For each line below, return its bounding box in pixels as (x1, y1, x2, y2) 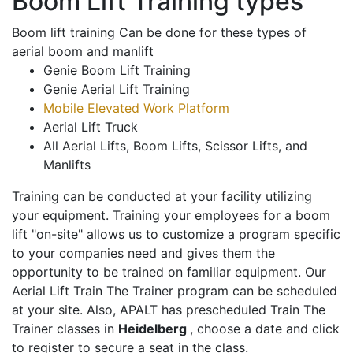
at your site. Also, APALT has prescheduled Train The (12, 302, 325, 318)
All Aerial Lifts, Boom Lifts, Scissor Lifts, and (43, 138, 307, 154)
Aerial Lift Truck (43, 119, 138, 136)
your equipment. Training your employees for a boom (12, 207, 330, 224)
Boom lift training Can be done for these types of (12, 24, 307, 41)
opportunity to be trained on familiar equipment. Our (12, 264, 326, 281)
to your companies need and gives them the (12, 245, 275, 262)
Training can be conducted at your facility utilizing (12, 188, 312, 205)
